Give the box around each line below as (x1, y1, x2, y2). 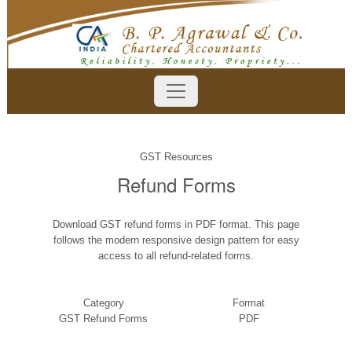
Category (82, 297, 124, 309)
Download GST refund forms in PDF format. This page (53, 218, 299, 230)
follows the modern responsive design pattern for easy (53, 234, 299, 246)
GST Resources (139, 151, 213, 163)
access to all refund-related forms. (98, 250, 254, 262)
